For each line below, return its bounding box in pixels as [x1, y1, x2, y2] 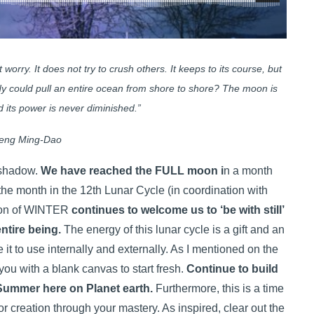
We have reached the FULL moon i [40, 165, 224, 177]
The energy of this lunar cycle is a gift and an [60, 224, 285, 235]
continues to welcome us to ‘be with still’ [71, 204, 285, 216]
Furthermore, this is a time [152, 282, 284, 294]
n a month [223, 165, 273, 177]
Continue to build [186, 263, 278, 275]
